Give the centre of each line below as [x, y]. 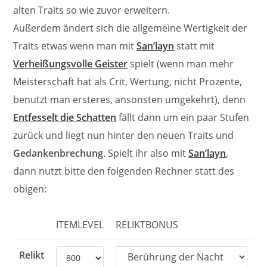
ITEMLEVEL [80, 224]
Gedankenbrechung [58, 153]
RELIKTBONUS [147, 224]
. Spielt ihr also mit [146, 153]
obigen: [30, 189]
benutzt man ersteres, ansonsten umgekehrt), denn [130, 99]
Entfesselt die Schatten [65, 117]
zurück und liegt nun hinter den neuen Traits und [124, 135]
